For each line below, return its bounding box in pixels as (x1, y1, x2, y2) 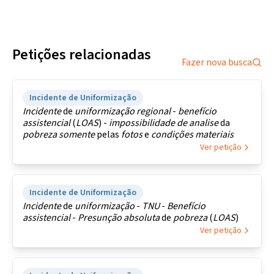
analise (189, 116, 218, 130)
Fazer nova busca (182, 56, 252, 69)
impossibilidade (109, 116, 175, 130)
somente (59, 128, 95, 141)
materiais (195, 128, 234, 141)
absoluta (124, 211, 160, 224)
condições (151, 128, 193, 141)
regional (136, 105, 171, 118)
